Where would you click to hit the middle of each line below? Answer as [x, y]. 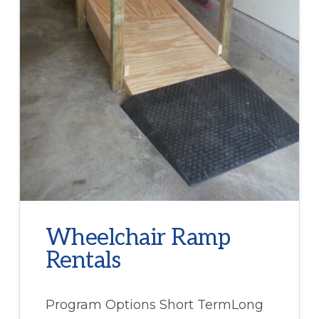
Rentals [83, 260]
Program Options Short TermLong [154, 304]
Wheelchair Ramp [138, 237]
